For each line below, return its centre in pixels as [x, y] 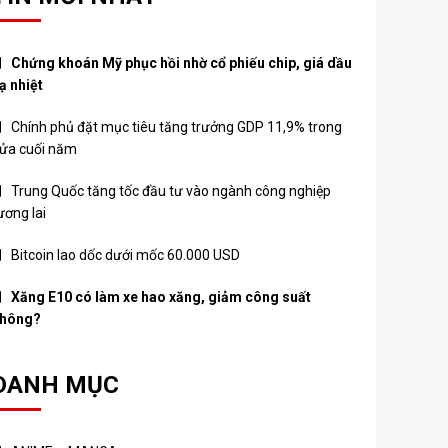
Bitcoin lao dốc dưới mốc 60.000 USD [125, 255]
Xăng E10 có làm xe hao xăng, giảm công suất [161, 297]
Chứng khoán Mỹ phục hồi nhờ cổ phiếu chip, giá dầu [181, 63]
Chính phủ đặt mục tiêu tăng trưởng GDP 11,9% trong [176, 127]
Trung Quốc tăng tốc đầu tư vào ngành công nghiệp [171, 191]
